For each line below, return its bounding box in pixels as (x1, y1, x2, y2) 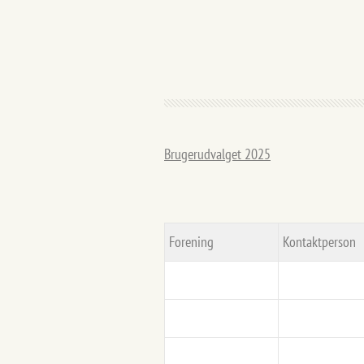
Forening (169, 232, 214, 251)
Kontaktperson (283, 232, 356, 251)
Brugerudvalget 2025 (164, 145, 271, 163)
